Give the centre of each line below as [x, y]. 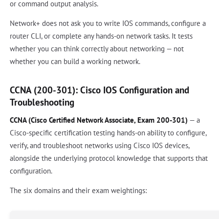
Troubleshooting [42, 102]
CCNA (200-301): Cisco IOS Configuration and [99, 89]
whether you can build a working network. [75, 61]
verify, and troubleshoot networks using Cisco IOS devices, [99, 145]
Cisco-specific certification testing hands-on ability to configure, [108, 132]
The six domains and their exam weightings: [78, 190]
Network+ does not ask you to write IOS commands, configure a [108, 23]
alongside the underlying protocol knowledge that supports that [109, 158]
